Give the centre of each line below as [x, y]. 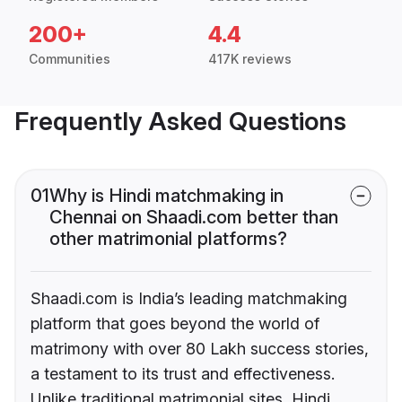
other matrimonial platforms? [168, 239]
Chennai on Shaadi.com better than [194, 218]
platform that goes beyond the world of [175, 324]
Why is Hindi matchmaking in [166, 196]
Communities [70, 59]
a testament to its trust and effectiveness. [183, 374]
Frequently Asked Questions [180, 122]
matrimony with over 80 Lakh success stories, [200, 349]
